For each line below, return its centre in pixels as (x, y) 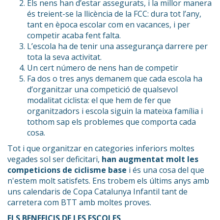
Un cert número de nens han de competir (104, 68)
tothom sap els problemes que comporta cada (111, 122)
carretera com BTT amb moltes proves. (79, 202)
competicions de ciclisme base (67, 170)
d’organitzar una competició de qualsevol (102, 89)
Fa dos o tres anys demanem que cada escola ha (115, 78)
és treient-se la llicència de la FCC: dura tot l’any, (114, 14)
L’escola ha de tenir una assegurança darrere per (117, 46)
